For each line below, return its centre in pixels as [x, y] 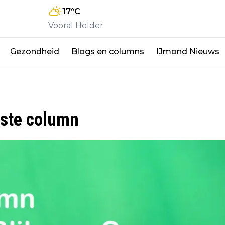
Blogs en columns [108, 51]
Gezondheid [35, 51]
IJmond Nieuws [188, 51]
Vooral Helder [76, 25]
